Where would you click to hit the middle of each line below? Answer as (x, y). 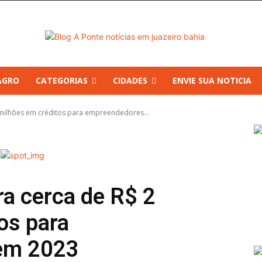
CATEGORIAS (62, 80)
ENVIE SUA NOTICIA (212, 80)
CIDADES (130, 80)
